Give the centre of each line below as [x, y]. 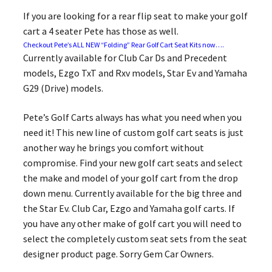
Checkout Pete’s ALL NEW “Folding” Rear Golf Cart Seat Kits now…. [123, 45]
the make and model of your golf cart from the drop [130, 178]
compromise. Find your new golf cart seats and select [133, 162]
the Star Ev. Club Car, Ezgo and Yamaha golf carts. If [129, 208]
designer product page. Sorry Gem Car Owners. [118, 253]
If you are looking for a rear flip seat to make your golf [135, 16]
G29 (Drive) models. [63, 88]
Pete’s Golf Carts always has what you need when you [132, 117]
